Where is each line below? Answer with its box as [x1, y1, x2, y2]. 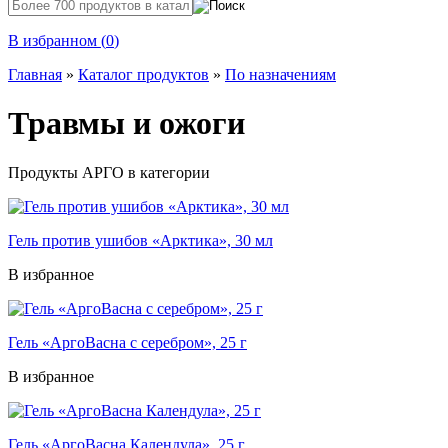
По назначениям [225, 66, 336, 83]
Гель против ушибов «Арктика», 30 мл [8, 231, 273, 249]
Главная [8, 66, 62, 83]
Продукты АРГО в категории [8, 163, 210, 181]
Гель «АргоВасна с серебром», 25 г [8, 333, 247, 351]
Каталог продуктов [78, 66, 209, 83]
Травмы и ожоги [8, 105, 245, 142]
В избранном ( [8, 32, 106, 49]
